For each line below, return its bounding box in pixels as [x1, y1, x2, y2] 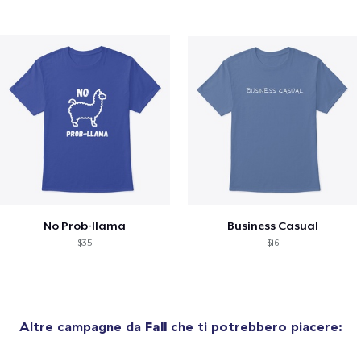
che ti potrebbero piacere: [166, 317, 342, 334]
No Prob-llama [44, 218, 127, 232]
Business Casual [226, 218, 318, 232]
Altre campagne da [19, 317, 145, 334]
